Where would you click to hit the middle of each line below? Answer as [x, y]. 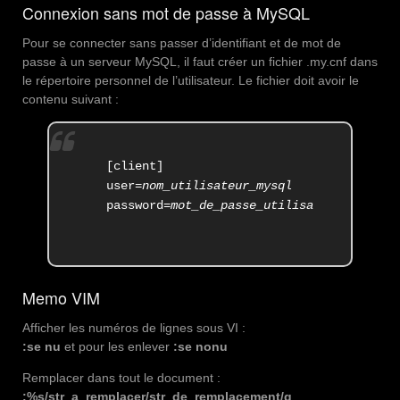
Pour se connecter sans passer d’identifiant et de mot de [182, 43]
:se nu [42, 346]
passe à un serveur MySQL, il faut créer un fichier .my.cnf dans [200, 62]
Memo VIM [61, 297]
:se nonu [200, 346]
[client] [135, 166]
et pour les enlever [117, 346]
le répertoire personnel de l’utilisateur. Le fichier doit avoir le [191, 81]
